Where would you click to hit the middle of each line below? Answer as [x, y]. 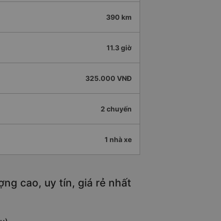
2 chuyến [116, 109]
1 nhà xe [118, 140]
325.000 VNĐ [109, 78]
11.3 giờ [119, 48]
